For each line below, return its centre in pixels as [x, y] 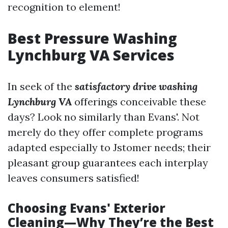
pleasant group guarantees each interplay [108, 163]
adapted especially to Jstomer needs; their [109, 147]
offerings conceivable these [139, 102]
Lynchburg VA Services [91, 55]
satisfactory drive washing [136, 86]
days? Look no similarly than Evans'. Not [104, 117]
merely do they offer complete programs [105, 132]
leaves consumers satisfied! [74, 178]
